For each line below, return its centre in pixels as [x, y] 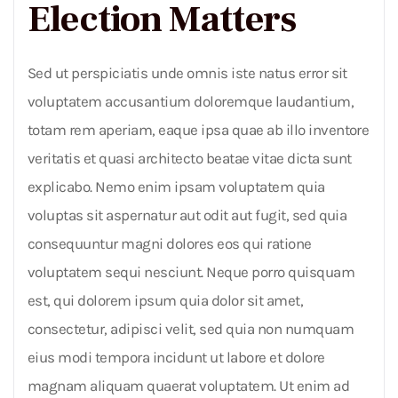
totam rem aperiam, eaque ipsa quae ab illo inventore [199, 129]
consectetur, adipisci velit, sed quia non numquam [191, 328]
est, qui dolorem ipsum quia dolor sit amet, [166, 300]
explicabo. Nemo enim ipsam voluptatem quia [176, 186]
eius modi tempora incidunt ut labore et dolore [176, 357]
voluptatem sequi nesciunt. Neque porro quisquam [191, 271]
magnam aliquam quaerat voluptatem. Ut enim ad [189, 385]
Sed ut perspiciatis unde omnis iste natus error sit [187, 72]
